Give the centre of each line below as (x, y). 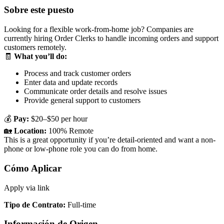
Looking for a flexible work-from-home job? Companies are (99, 29)
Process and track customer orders (77, 73)
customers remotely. (35, 47)
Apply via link (27, 187)
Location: (30, 131)
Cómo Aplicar (33, 168)
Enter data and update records (71, 82)
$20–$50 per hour (58, 119)
